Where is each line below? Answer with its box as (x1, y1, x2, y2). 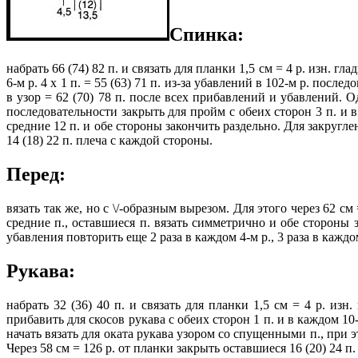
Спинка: (169, 24, 244, 46)
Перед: (6, 164, 66, 185)
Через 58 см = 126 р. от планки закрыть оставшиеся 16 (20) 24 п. (6, 340, 356, 355)
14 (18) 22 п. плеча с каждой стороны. (6, 133, 213, 148)
